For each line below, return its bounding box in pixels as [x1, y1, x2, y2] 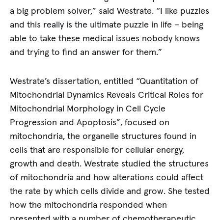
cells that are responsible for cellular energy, [10, 146, 185, 155]
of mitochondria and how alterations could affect [10, 173, 204, 183]
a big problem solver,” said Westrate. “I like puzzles [10, 6, 210, 16]
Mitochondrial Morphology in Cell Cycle [10, 105, 166, 114]
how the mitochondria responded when [10, 201, 167, 210]
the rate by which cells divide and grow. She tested [10, 187, 210, 196]
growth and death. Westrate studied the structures [10, 160, 209, 169]
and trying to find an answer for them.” [10, 48, 163, 57]
